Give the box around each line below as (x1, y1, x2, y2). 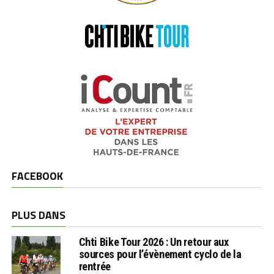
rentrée (78, 259, 111, 273)
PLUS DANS (11, 206, 65, 223)
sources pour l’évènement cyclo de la (78, 247, 242, 261)
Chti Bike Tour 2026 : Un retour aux (78, 235, 229, 248)
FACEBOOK (11, 167, 63, 184)
